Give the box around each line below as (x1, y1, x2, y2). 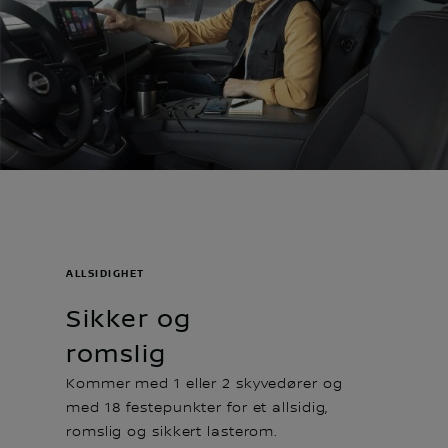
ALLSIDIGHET (66, 266, 145, 280)
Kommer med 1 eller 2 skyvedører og (66, 375, 343, 392)
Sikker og (66, 304, 192, 334)
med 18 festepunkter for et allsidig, (66, 399, 329, 416)
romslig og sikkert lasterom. (66, 423, 279, 440)
